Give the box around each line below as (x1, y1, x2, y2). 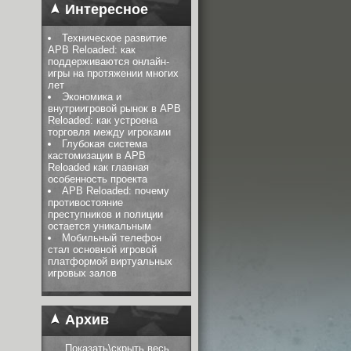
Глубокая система (62, 138, 148, 150)
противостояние (48, 197, 123, 209)
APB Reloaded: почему (62, 185, 170, 197)
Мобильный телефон (62, 232, 162, 244)
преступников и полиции (48, 208, 163, 221)
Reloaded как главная (48, 161, 149, 174)
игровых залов (48, 267, 117, 280)
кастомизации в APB (48, 150, 146, 162)
